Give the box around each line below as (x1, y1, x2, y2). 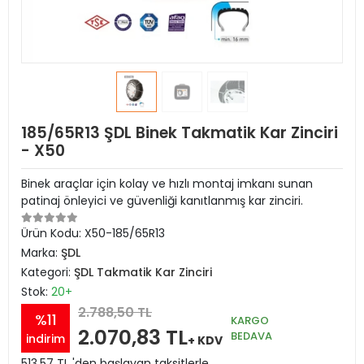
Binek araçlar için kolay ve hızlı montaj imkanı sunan (21, 175, 313, 192)
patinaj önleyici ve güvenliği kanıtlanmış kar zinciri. (21, 193, 303, 209)
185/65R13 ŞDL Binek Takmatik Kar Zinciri (21, 122, 338, 144)
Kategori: (21, 264, 74, 280)
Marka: (21, 245, 61, 261)
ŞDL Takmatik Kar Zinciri (74, 264, 212, 280)
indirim (26, 330, 65, 347)
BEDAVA (231, 327, 272, 344)
